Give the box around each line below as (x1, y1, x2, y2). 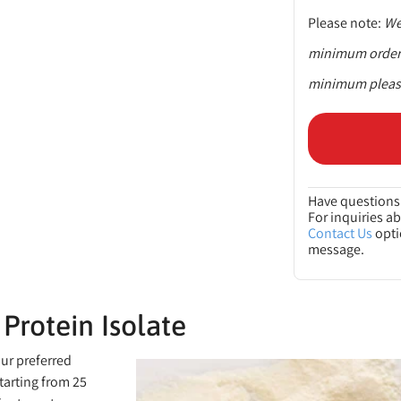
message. (308, 239, 365, 259)
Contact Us (308, 223, 373, 243)
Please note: (308, 13, 382, 32)
